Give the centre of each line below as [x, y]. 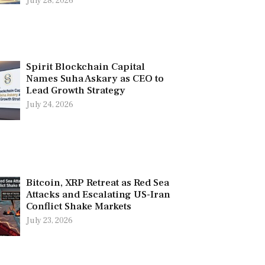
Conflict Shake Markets [78, 206]
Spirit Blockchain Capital [85, 67]
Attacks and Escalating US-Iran [98, 194]
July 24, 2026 [49, 104]
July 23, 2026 [49, 220]
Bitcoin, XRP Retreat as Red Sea [97, 182]
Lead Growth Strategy [75, 90]
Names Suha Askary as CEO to [95, 78]
